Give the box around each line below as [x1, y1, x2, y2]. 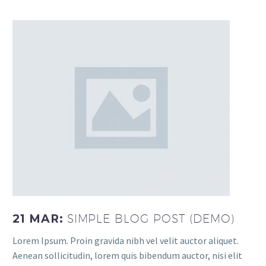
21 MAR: [12, 211, 67, 226]
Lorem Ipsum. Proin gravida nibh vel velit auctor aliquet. [12, 235, 239, 247]
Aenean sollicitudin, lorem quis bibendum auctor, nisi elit [12, 249, 242, 262]
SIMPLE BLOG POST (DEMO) [66, 211, 235, 225]
